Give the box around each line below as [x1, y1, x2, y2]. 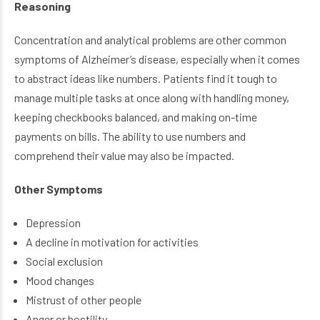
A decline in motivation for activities [25, 234, 199, 249]
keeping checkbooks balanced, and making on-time [14, 109, 257, 124]
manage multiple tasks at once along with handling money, [14, 90, 289, 104]
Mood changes [25, 273, 94, 287]
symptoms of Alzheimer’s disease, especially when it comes [14, 51, 300, 66]
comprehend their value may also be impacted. [14, 148, 234, 162]
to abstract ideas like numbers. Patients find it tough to [14, 71, 277, 85]
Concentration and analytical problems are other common [14, 32, 286, 46]
